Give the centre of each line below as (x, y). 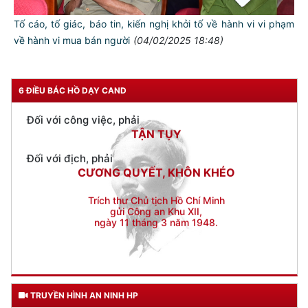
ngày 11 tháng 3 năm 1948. (156, 179)
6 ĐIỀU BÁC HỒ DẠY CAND (73, 91)
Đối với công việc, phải (83, 77)
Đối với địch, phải (70, 115)
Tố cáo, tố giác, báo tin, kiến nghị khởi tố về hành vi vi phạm (154, 24)
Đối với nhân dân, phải (82, 38)
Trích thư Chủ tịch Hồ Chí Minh (156, 157)
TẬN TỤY (156, 91)
